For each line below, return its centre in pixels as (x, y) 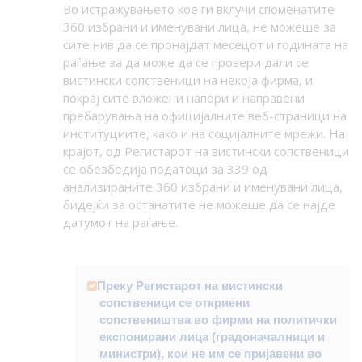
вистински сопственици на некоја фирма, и (187, 80)
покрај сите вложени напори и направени (183, 98)
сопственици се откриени (174, 303)
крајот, (84, 152)
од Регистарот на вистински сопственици (227, 152)
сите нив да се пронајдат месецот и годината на (205, 45)
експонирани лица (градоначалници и (212, 337)
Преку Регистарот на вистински (189, 286)
